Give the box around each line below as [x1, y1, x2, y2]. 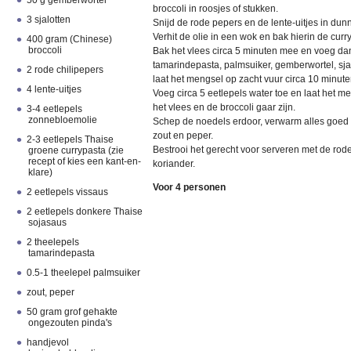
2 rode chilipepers [27, 64, 104, 75]
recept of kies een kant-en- [27, 156, 141, 167]
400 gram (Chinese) [27, 34, 113, 45]
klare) [27, 167, 52, 178]
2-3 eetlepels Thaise [27, 134, 114, 145]
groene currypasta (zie [27, 145, 124, 156]
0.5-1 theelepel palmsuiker [27, 267, 141, 278]
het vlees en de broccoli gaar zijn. [153, 102, 295, 113]
